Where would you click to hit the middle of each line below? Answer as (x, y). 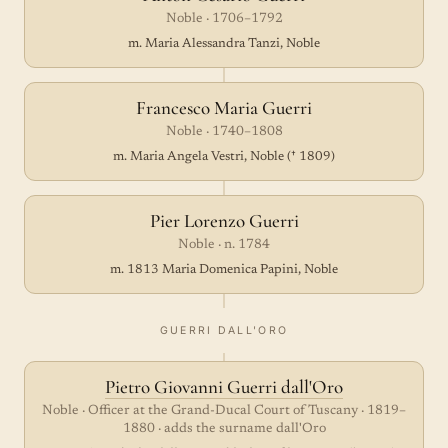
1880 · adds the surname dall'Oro (224, 429)
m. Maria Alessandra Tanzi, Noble (224, 43)
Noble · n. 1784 (224, 245)
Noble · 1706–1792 (224, 19)
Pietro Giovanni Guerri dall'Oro (224, 386)
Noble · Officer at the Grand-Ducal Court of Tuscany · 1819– (224, 411)
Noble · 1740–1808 (224, 132)
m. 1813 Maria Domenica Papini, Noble (224, 269)
